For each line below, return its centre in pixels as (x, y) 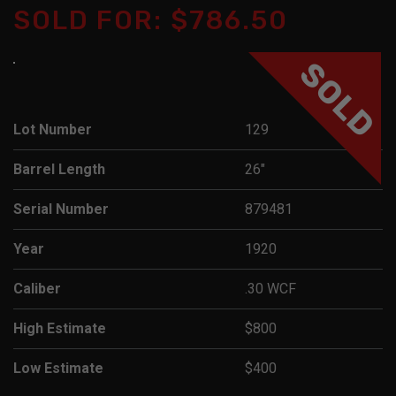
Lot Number (53, 129)
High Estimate (60, 328)
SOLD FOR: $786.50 (151, 20)
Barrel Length (59, 169)
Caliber (37, 288)
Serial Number (61, 209)
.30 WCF (270, 288)
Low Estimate (58, 368)
